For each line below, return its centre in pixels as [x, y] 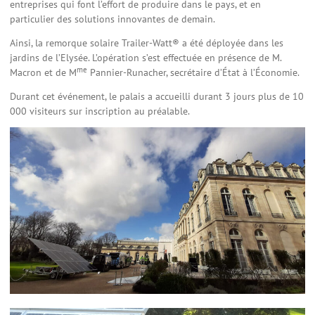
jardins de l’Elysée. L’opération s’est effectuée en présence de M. [146, 58]
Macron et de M [43, 73]
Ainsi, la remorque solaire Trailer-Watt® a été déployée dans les [147, 43]
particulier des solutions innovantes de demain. [112, 19]
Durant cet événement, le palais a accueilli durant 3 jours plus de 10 [157, 96]
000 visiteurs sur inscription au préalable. [100, 111]
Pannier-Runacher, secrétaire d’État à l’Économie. [193, 73]
